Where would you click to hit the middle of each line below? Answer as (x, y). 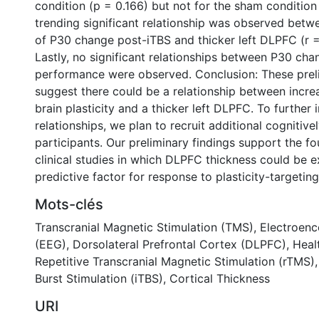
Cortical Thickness (220, 278)
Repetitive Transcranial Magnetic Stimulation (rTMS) (175, 261)
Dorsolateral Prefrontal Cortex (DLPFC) (179, 244)
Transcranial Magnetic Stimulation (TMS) (144, 227)
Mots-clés (69, 204)
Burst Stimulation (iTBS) (99, 278)
